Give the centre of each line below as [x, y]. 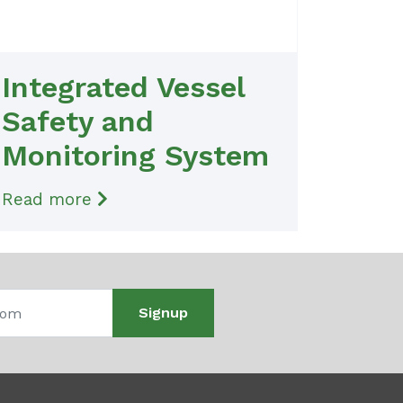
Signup [163, 313]
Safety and [78, 121]
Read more [49, 199]
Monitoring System [135, 156]
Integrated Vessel [123, 87]
